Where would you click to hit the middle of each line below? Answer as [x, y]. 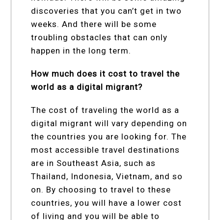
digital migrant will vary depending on [109, 123]
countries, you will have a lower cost [107, 203]
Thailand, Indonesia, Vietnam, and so [107, 176]
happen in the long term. [81, 50]
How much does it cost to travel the [106, 73]
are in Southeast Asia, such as [94, 163]
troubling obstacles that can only [99, 37]
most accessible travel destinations [106, 150]
